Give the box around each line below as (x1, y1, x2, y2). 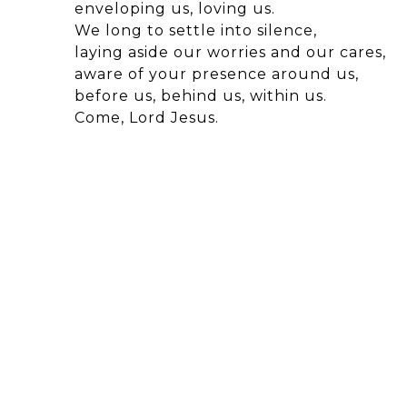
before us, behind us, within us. (74, 86, 327, 104)
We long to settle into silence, (74, 21, 317, 39)
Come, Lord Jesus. (74, 108, 219, 126)
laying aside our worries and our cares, (74, 43, 386, 61)
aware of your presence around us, (74, 65, 359, 83)
